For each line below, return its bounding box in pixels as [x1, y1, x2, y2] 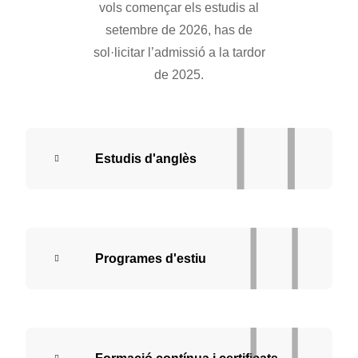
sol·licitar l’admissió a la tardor [93, 46, 265, 59]
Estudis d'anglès [95, 151, 197, 165]
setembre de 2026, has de [105, 23, 253, 37]
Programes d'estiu [95, 251, 206, 265]
